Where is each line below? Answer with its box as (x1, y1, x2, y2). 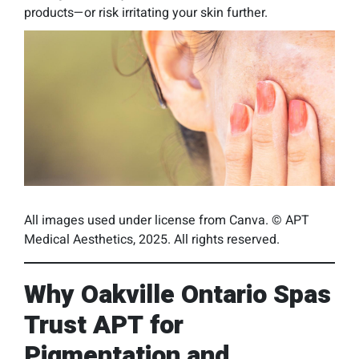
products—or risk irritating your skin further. (24, 3, 268, 22)
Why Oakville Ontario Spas (24, 276, 331, 313)
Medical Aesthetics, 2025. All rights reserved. (24, 230, 280, 249)
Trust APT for (24, 306, 184, 344)
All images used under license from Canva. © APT (24, 211, 309, 230)
